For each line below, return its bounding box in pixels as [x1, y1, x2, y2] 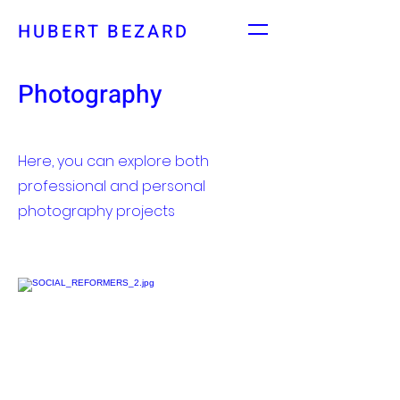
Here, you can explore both [18, 151, 209, 171]
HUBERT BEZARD [18, 19, 189, 45]
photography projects [18, 201, 175, 221]
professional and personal [18, 176, 205, 196]
